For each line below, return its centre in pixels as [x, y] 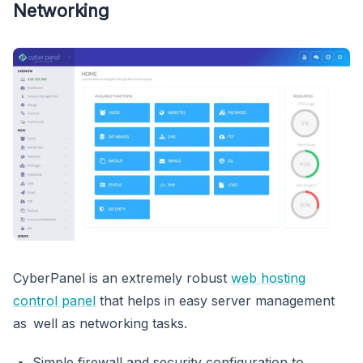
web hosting [268, 278]
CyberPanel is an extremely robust [122, 278]
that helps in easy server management [215, 300]
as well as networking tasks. [100, 323]
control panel [54, 300]
